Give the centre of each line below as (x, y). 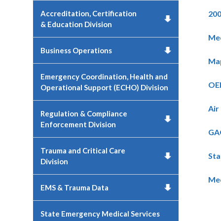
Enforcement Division (78, 124)
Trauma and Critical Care (83, 150)
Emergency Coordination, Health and (104, 76)
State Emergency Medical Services (100, 214)
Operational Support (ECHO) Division (105, 87)
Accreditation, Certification (89, 13)
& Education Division (76, 24)
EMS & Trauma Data (75, 187)
